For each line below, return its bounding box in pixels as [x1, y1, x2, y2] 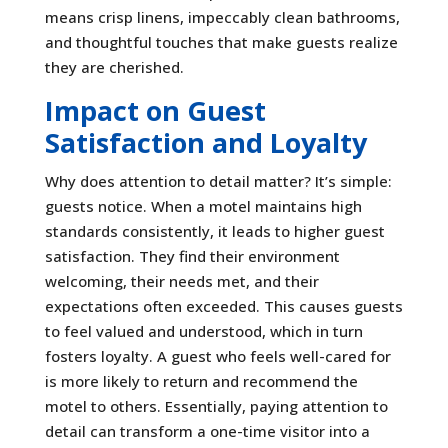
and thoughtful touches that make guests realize [44, 31, 398, 52]
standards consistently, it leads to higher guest [44, 220, 385, 241]
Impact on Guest [44, 91, 266, 129]
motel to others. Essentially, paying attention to [44, 395, 388, 416]
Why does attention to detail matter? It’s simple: [44, 170, 392, 191]
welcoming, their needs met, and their [44, 270, 319, 291]
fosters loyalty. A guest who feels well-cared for [44, 345, 391, 366]
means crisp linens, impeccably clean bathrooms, [44, 6, 400, 27]
